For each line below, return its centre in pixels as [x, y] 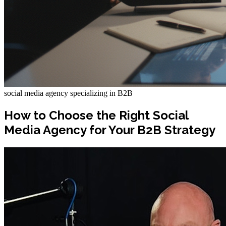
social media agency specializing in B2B [68, 93]
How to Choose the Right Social [96, 115]
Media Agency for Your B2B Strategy [110, 130]
